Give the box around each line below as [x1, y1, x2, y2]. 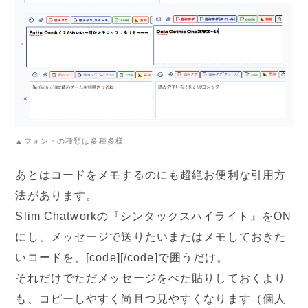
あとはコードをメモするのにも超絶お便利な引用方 [15, 168, 287, 181]
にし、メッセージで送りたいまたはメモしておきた [15, 230, 287, 243]
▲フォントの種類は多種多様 [15, 136, 124, 145]
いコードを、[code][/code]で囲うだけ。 [15, 251, 229, 263]
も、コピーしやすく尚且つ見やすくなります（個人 [15, 292, 287, 305]
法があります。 [15, 189, 98, 201]
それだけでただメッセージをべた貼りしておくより [15, 272, 287, 284]
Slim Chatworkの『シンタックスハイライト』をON [15, 210, 292, 222]
